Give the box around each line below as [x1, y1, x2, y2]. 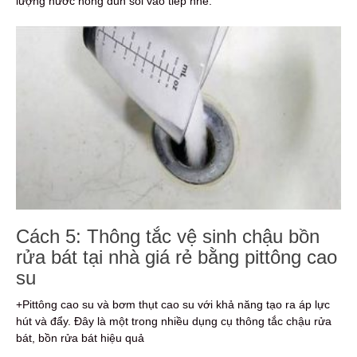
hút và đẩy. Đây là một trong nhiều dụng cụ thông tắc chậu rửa [16, 314, 331, 328]
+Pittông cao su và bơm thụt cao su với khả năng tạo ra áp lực [16, 297, 330, 311]
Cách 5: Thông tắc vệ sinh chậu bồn [16, 225, 320, 247]
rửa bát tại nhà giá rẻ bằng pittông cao [16, 245, 337, 268]
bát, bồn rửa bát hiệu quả [16, 331, 144, 344]
